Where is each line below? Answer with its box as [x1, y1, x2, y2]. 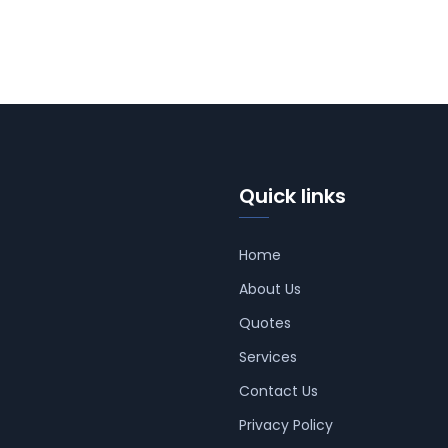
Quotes [239, 313, 291, 334]
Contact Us [239, 381, 318, 402]
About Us [239, 279, 301, 300]
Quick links [239, 182, 346, 211]
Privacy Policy [239, 415, 333, 436]
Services [239, 347, 297, 368]
